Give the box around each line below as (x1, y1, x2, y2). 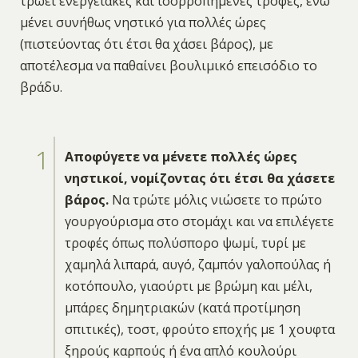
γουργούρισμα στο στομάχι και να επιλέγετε (64, 212, 334, 230)
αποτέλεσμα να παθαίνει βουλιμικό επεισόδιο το (19, 56, 317, 74)
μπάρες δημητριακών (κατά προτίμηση (64, 298, 300, 316)
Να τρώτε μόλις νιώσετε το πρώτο (108, 190, 322, 209)
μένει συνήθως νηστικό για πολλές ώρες (19, 13, 266, 31)
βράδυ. (19, 78, 62, 96)
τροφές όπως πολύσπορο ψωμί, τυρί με (64, 233, 306, 252)
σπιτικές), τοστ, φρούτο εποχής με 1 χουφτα (64, 320, 335, 338)
